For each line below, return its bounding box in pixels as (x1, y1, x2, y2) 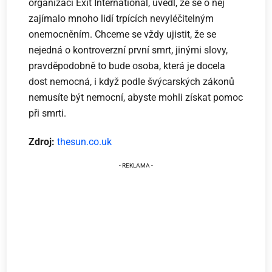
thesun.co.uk (57, 135, 112, 148)
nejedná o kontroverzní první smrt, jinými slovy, (29, 44, 228, 56)
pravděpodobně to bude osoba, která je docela (29, 59, 226, 72)
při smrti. (29, 107, 67, 119)
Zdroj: (29, 135, 58, 148)
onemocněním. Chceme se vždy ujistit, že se (29, 28, 217, 40)
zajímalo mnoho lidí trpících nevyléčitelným (29, 12, 214, 24)
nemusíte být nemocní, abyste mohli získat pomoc (29, 91, 243, 103)
